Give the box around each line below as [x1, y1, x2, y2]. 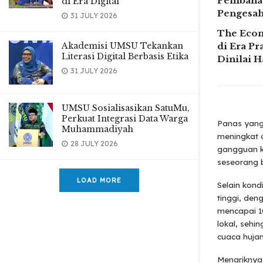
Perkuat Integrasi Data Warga [62, 113, 188, 124]
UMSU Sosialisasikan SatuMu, [62, 103, 190, 113]
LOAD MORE [77, 176, 122, 184]
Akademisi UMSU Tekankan [62, 41, 183, 51]
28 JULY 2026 [69, 139, 118, 148]
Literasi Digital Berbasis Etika [62, 51, 188, 62]
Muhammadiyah [62, 124, 133, 134]
